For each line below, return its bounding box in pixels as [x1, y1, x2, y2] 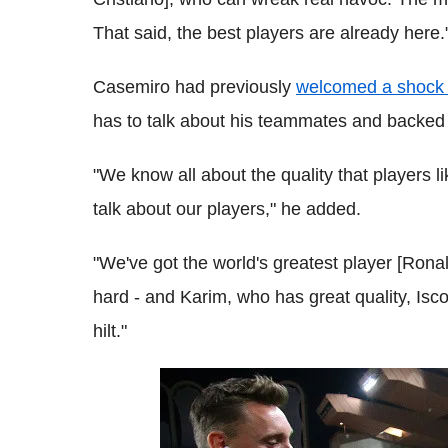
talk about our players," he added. [93, 199, 361, 219]
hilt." [93, 321, 127, 341]
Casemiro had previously [93, 77, 296, 97]
